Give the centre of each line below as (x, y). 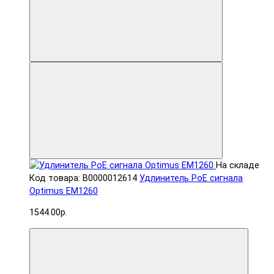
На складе (238, 165)
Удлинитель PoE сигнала (191, 178)
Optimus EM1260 (64, 191)
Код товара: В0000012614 (83, 178)
